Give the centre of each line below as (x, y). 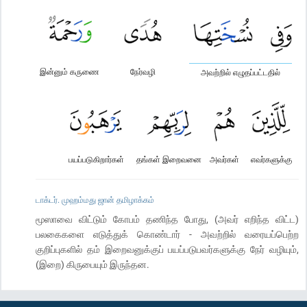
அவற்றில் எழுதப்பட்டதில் (241, 72)
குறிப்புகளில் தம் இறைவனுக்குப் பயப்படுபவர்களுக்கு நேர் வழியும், (167, 249)
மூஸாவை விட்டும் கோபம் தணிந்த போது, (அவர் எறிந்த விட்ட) (167, 219)
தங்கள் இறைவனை (169, 159)
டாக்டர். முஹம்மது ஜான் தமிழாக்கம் (95, 199)
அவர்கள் (224, 159)
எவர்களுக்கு (271, 159)
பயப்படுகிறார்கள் (96, 159)
